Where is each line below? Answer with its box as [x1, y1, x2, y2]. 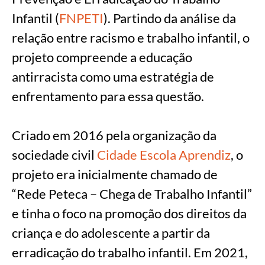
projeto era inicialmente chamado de [12, 166, 218, 183]
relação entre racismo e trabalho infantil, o [12, 30, 250, 46]
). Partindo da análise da [104, 10, 236, 27]
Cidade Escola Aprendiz [97, 147, 231, 163]
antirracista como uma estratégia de [12, 69, 214, 85]
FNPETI [59, 10, 104, 27]
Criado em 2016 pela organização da [12, 127, 216, 144]
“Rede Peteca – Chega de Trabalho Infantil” [12, 186, 252, 202]
